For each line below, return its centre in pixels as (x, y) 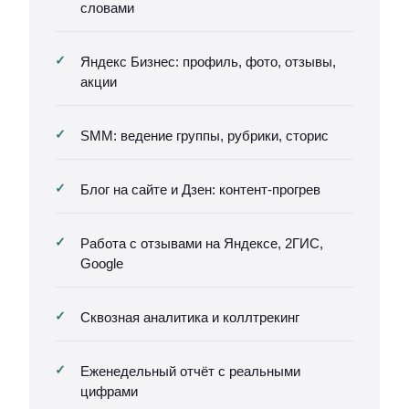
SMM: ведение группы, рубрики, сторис (204, 136)
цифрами (109, 391)
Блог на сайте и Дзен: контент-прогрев (200, 189)
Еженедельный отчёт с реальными (190, 371)
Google (102, 263)
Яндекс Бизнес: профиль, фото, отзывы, (208, 62)
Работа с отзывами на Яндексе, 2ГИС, (202, 243)
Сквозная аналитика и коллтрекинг (190, 317)
